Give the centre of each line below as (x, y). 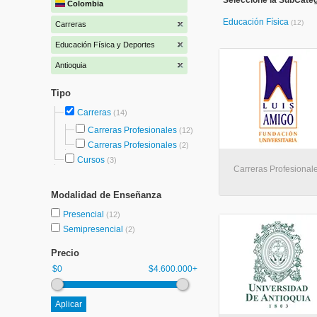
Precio (65, 253)
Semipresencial (94, 229)
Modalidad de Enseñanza (106, 195)
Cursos (91, 160)
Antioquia (71, 65)
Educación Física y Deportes (105, 45)
